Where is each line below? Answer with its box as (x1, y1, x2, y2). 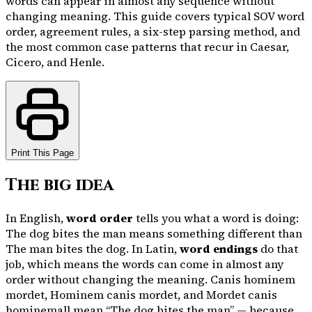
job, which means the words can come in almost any (6, 256, 283, 272)
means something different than (126, 225, 302, 241)
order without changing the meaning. (6, 271, 210, 287)
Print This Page (11, 147, 74, 158)
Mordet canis (206, 286, 277, 302)
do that (260, 240, 298, 256)
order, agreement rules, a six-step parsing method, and (6, 23, 300, 39)
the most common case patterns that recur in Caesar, (6, 38, 289, 54)
